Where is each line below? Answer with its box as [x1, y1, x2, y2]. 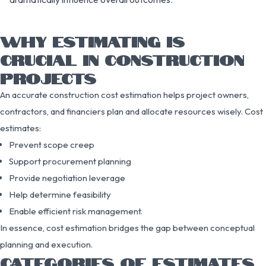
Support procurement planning [9, 155, 131, 167]
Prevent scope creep [9, 138, 94, 150]
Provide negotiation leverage [9, 172, 125, 183]
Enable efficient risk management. [9, 205, 142, 217]
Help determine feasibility [9, 188, 111, 200]
